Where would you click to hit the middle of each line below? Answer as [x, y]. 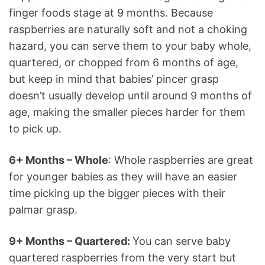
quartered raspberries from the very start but [122, 258]
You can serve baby [182, 241]
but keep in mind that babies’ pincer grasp [114, 79]
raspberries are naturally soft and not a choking [128, 29]
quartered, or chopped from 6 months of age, [124, 62]
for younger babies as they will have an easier [123, 177]
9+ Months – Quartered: [71, 241]
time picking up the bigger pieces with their [117, 193]
